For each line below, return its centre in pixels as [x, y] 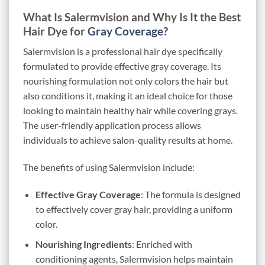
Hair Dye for [55, 31]
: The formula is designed [190, 194]
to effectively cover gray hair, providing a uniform [134, 209]
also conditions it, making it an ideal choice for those [128, 96]
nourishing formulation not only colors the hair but [126, 81]
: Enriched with [162, 244]
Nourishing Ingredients [83, 244]
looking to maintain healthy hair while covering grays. [130, 111]
